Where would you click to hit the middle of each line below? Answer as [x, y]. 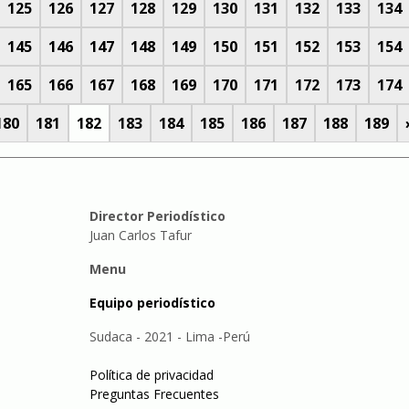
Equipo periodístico [152, 303]
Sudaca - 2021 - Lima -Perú [169, 336]
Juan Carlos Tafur [140, 235]
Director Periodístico [157, 216]
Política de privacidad [151, 375]
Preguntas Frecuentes [154, 394]
